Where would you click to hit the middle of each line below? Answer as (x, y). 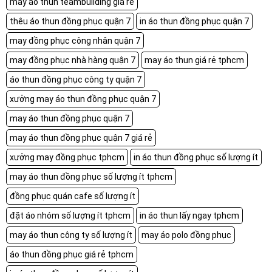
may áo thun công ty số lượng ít (71, 235)
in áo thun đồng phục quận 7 (194, 21)
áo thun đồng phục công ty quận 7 (76, 79)
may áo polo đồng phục (186, 235)
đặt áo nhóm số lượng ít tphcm (70, 215)
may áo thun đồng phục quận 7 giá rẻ (81, 138)
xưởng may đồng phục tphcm (67, 157)
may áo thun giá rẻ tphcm (194, 60)
